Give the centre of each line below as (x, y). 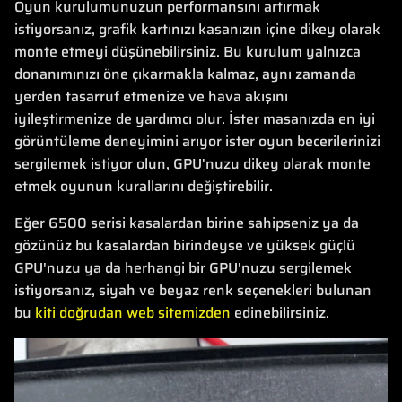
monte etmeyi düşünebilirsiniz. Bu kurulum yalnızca (188, 52)
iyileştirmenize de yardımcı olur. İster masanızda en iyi (195, 119)
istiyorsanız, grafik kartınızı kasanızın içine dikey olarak (197, 29)
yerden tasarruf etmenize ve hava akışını (151, 96)
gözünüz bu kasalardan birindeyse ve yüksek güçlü (185, 245)
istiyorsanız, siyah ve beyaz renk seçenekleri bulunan (193, 290)
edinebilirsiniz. (280, 313)
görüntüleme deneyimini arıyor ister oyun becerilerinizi (197, 141)
